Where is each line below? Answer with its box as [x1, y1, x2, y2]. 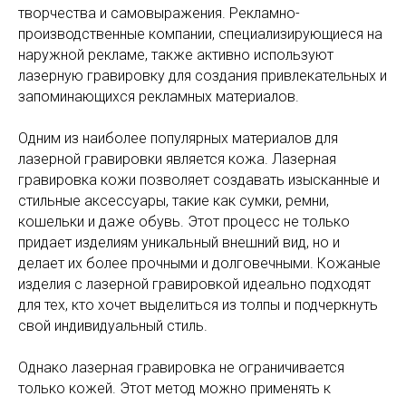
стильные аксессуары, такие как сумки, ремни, [18, 192, 329, 209]
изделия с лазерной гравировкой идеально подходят [18, 275, 371, 293]
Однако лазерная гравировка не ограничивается [18, 359, 344, 376]
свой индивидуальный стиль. [18, 317, 208, 334]
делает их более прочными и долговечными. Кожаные [18, 255, 381, 272]
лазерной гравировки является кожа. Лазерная [18, 150, 336, 168]
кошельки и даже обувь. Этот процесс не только [18, 213, 350, 230]
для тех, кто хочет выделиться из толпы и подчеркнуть [18, 296, 378, 314]
